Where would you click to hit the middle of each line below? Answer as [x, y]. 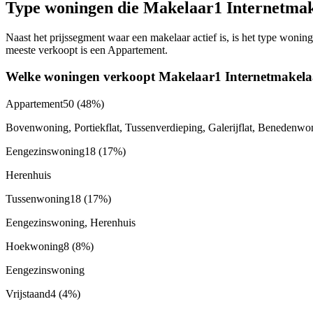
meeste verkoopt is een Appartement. [87, 50]
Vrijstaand [28, 294]
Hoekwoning [35, 247]
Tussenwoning [38, 199]
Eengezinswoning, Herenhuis [71, 223]
